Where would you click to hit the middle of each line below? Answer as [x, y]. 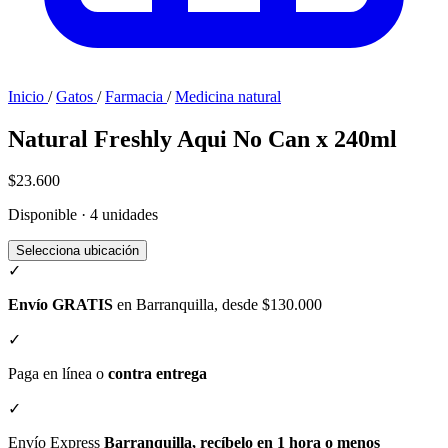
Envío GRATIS [60, 305]
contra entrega [157, 374]
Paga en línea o [58, 374]
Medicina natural [228, 96]
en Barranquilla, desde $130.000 [217, 305]
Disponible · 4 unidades [83, 215]
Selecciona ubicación [77, 251]
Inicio [26, 96]
